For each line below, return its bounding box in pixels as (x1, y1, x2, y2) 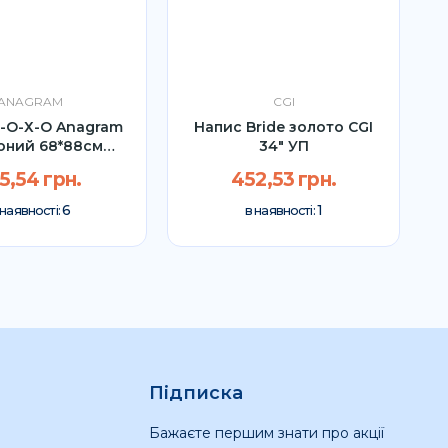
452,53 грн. (231, 168, 336, 192)
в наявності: (244, 203, 317, 219)
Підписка (148, 381, 243, 404)
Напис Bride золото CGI (194, 117, 373, 136)
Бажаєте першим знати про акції (148, 423, 384, 442)
